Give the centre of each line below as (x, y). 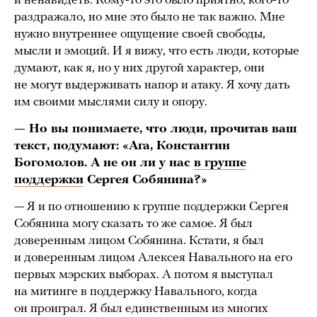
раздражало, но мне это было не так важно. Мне (150, 18)
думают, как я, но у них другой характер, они (139, 69)
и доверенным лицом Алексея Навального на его (153, 258)
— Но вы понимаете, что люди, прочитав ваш (156, 129)
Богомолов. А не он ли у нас (104, 163)
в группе (220, 163)
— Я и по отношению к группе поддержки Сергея (151, 207)
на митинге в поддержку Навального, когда (136, 292)
